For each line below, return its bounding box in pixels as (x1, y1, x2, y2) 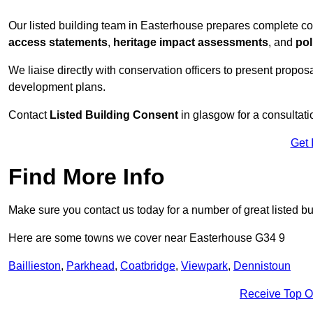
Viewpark (181, 260, 228, 272)
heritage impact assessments (113, 36, 268, 49)
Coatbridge (120, 260, 175, 272)
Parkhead (66, 260, 115, 272)
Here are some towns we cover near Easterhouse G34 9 (8, 232, 285, 245)
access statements (8, 36, 108, 49)
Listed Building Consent (50, 109, 181, 122)
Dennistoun (233, 260, 291, 272)
